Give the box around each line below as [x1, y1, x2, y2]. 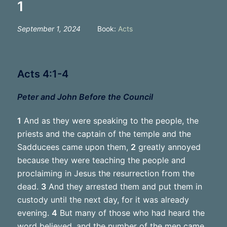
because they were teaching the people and [17, 155, 185, 165]
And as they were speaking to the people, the [21, 115, 199, 126]
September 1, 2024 [17, 24, 81, 33]
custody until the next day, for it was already [17, 194, 189, 205]
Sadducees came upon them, [17, 141, 131, 152]
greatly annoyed [135, 141, 201, 152]
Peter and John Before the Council [17, 91, 153, 102]
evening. [17, 207, 52, 218]
